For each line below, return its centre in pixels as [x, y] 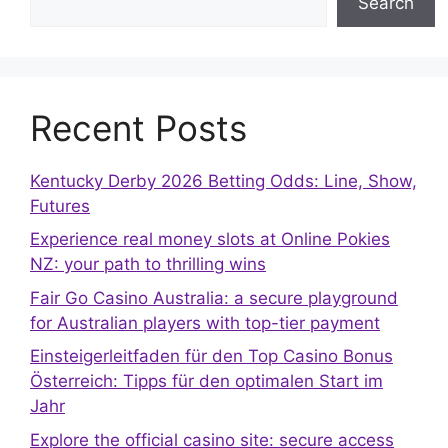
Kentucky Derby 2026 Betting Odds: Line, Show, [223, 180]
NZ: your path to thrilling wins [148, 264]
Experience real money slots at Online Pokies [210, 239]
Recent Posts [138, 127]
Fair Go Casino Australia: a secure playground [214, 297]
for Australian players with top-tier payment [205, 322]
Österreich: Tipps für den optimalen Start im [206, 381]
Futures [60, 205]
